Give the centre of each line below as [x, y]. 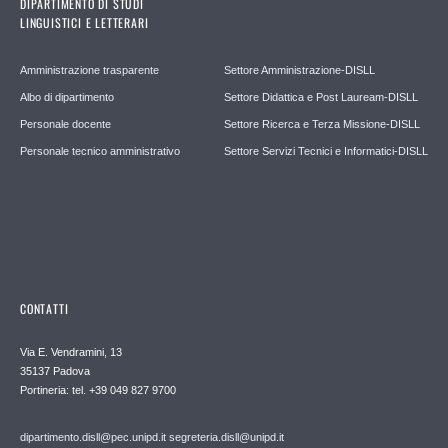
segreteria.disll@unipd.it [226, 436]
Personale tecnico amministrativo [100, 150]
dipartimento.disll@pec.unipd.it [93, 436]
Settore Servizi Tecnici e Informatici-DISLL [326, 150]
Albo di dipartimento [67, 96]
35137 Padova [55, 370]
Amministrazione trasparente [89, 69]
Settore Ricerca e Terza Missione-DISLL [322, 123]
